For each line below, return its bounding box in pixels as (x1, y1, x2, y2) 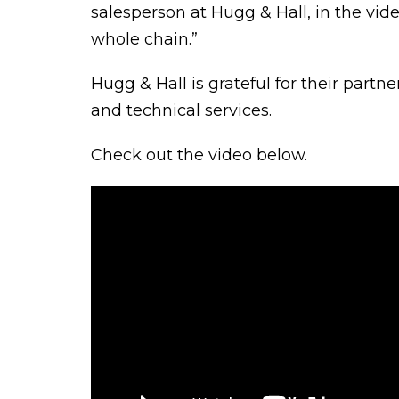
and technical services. (91, 100, 281, 120)
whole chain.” (91, 28, 198, 49)
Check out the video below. (91, 144, 307, 165)
